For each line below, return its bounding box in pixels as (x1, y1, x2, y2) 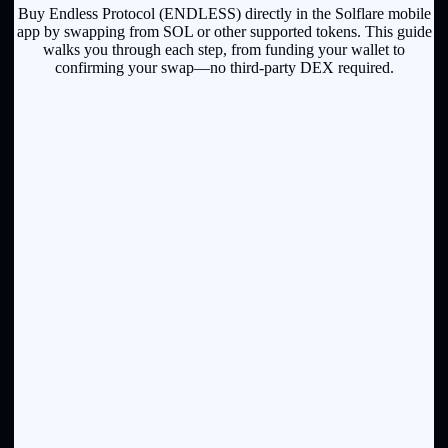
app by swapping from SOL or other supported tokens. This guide (16, 22, 432, 40)
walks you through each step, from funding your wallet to (43, 40, 405, 58)
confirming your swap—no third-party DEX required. (54, 58, 394, 76)
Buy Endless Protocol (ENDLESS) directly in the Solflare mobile (17, 4, 431, 22)
